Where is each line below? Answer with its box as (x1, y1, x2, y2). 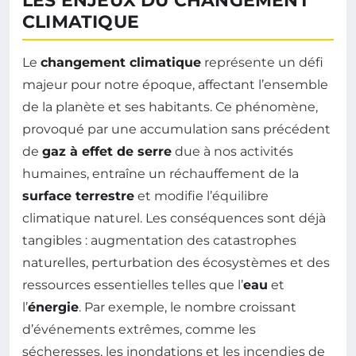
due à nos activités (172, 143, 293, 159)
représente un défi (201, 54, 323, 70)
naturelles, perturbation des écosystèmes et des (22, 254, 330, 270)
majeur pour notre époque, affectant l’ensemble (22, 76, 328, 92)
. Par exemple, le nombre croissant (79, 299, 296, 315)
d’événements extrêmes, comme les (22, 321, 256, 337)
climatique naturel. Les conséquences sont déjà (22, 210, 326, 226)
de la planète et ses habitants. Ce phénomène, (22, 99, 318, 114)
